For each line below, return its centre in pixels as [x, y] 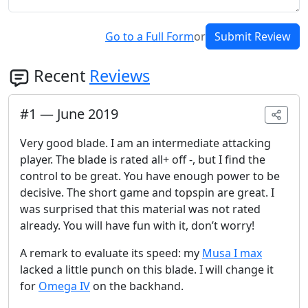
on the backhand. [137, 286]
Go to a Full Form [150, 37]
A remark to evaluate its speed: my [111, 253]
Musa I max [232, 253]
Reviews [120, 76]
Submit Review [253, 37]
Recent [62, 76]
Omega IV [64, 286]
